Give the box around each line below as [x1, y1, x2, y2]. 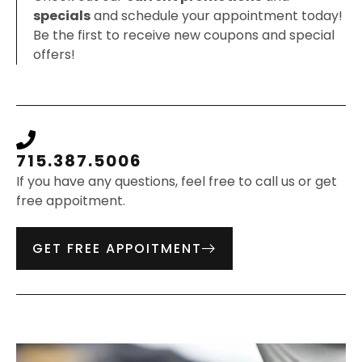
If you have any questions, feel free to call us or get [16, 171, 337, 191]
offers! [33, 44, 75, 64]
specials [33, 6, 90, 25]
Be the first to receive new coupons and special [33, 25, 335, 44]
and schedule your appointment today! [90, 6, 343, 25]
